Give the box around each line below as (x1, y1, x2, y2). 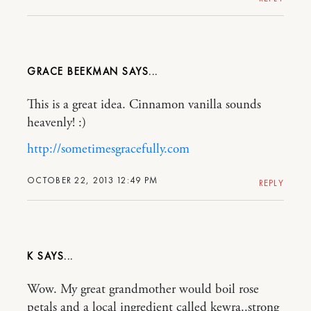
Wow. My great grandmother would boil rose (27, 280, 259, 298)
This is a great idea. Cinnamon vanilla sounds (27, 96, 261, 113)
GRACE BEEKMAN (27, 64, 119, 78)
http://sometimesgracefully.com (27, 140, 190, 158)
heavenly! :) (27, 114, 86, 131)
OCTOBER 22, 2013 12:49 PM (27, 174, 158, 186)
